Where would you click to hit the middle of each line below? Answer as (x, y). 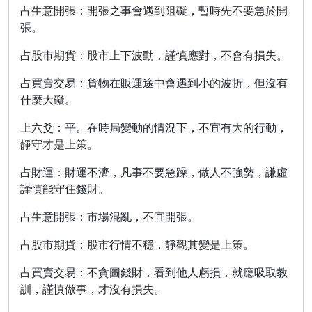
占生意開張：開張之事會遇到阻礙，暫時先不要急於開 (154, 10)
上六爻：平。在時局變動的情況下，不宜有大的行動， (154, 127)
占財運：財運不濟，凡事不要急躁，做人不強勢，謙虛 (154, 172)
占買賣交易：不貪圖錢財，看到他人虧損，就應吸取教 (154, 272)
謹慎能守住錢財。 (65, 189)
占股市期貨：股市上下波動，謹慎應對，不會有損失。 (154, 55)
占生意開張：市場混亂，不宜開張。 (109, 217)
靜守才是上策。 (59, 144)
